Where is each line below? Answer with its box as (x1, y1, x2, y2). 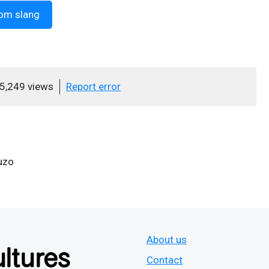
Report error (66, 80, 121, 92)
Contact (147, 253, 183, 266)
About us (147, 234, 187, 246)
